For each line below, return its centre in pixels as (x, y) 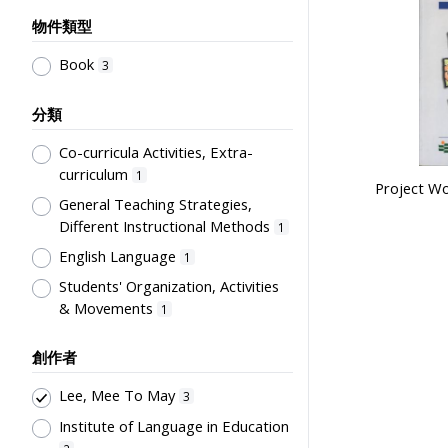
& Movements (105, 308)
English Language (117, 255)
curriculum (93, 174)
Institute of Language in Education (173, 426)
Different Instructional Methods (164, 225)
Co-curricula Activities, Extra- (155, 152)
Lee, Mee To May (116, 395)
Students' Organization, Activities (168, 286)
